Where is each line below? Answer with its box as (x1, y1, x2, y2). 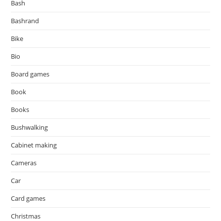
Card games (11, 194, 46, 203)
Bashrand (11, 16, 39, 25)
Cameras (11, 158, 37, 167)
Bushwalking (11, 123, 48, 132)
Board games (11, 70, 50, 78)
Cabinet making (11, 141, 57, 149)
